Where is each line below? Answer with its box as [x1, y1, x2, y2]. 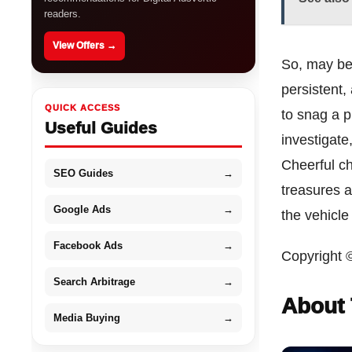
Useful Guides [45, 118, 158, 137]
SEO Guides [53, 167, 114, 179]
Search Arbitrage [53, 275, 136, 288]
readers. [44, 7, 82, 20]
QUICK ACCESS [45, 102, 121, 112]
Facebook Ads [53, 239, 123, 251]
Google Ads [53, 203, 112, 215]
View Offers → [53, 39, 117, 51]
